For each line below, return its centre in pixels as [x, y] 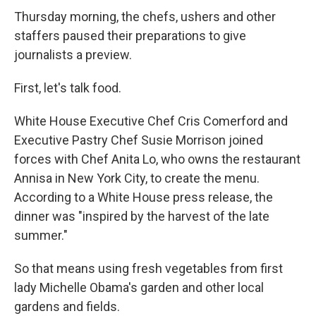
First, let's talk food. [68, 87]
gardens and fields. [67, 306]
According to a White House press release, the [144, 197]
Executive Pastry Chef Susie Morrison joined [139, 140]
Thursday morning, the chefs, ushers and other [145, 16]
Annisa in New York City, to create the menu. [137, 178]
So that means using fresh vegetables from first [148, 268]
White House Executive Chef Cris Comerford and [151, 121]
